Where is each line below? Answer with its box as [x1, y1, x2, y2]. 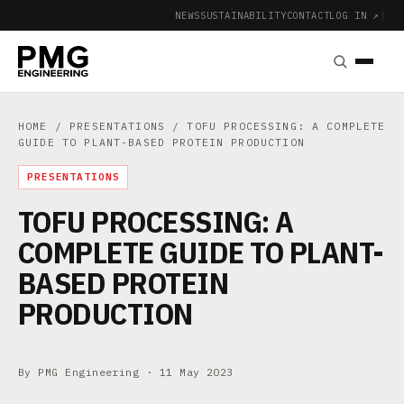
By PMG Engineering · [18, 365, 160, 379]
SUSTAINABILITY [199, 8, 287, 22]
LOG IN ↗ [329, 8, 381, 22]
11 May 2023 [159, 365, 234, 379]
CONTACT [286, 8, 330, 22]
